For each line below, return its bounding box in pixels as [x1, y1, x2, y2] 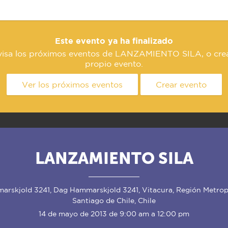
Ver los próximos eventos [21, 80, 123, 89]
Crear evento [155, 80, 207, 89]
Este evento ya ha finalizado [55, 36, 173, 45]
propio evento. [85, 59, 143, 68]
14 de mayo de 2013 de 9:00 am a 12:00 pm [39, 210, 189, 218]
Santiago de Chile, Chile [72, 196, 156, 205]
